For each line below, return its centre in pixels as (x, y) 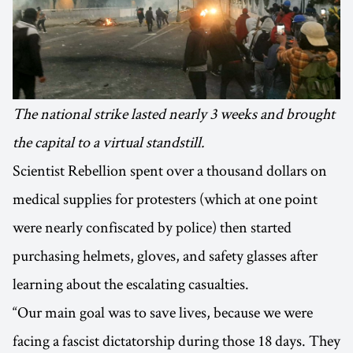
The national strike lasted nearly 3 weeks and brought (174, 113)
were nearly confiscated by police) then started (152, 227)
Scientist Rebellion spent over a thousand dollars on (170, 170)
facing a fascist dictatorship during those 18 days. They (176, 340)
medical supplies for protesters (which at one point (165, 198)
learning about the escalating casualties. (131, 283)
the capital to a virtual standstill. (109, 141)
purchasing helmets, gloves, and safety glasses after (165, 255)
